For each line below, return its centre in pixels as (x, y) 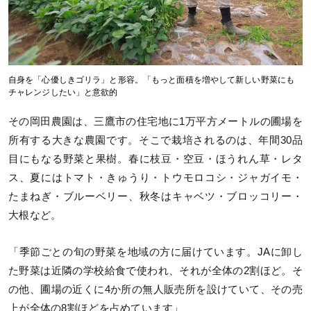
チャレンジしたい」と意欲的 (63, 92)
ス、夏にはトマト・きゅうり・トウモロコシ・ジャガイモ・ (155, 177)
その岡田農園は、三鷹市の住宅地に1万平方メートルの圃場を (155, 121)
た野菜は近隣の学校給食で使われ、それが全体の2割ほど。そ (155, 270)
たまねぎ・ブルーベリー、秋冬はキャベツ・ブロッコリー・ (155, 196)
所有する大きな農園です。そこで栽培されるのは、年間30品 (155, 140)
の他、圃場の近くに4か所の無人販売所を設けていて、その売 (155, 289)
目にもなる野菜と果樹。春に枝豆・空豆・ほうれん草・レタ (155, 159)
